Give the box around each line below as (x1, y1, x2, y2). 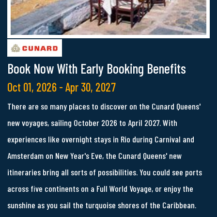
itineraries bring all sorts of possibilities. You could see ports (7, 166, 202, 177)
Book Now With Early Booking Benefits (7, 60, 186, 77)
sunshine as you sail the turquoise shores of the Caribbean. (7, 199, 196, 210)
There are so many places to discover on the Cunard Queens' (7, 100, 201, 111)
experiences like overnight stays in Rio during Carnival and (7, 133, 194, 144)
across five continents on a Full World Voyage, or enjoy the (7, 183, 193, 194)
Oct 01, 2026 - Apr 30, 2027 (7, 79, 116, 94)
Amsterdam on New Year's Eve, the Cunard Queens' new (7, 150, 182, 161)
